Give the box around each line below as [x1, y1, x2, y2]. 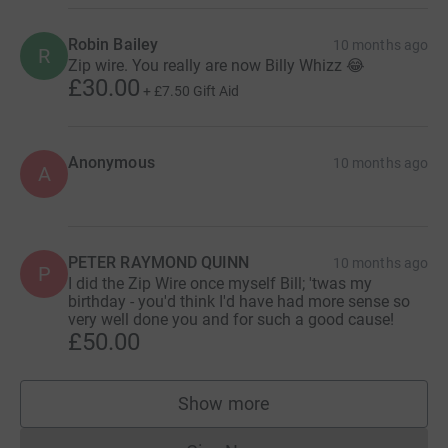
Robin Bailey [68, 34, 158, 54]
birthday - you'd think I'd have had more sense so [68, 291, 410, 311]
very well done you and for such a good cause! [68, 309, 394, 329]
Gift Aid [193, 82, 239, 99]
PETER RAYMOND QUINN [68, 252, 250, 272]
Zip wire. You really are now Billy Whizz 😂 [68, 55, 365, 75]
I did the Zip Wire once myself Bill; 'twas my [68, 273, 372, 293]
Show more [178, 392, 270, 414]
